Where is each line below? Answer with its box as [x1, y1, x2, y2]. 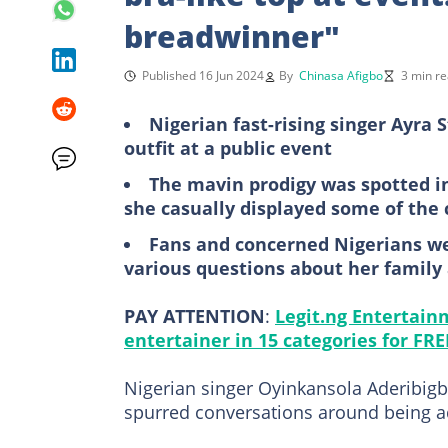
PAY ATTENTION [124, 303, 265, 328]
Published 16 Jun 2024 [142, 66, 264, 84]
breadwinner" [124, 15, 340, 57]
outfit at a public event [124, 135, 337, 160]
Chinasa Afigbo [299, 66, 383, 84]
